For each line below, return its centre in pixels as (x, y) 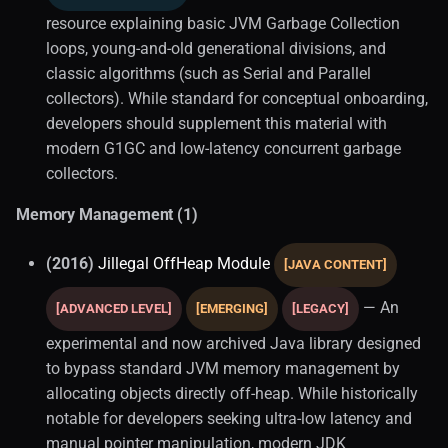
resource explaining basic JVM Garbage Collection (223, 23)
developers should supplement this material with (216, 123)
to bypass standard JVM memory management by (223, 368)
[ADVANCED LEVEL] (114, 308)
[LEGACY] (320, 308)
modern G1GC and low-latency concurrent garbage (223, 148)
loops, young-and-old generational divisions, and (216, 48)
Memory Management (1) (107, 214)
